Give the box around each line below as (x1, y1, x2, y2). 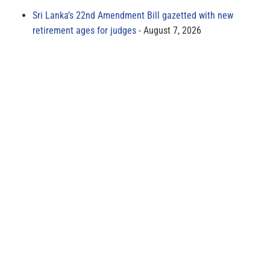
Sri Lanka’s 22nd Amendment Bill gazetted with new (33, 9, 233, 21)
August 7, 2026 (143, 24, 201, 36)
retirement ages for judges (33, 24, 136, 36)
